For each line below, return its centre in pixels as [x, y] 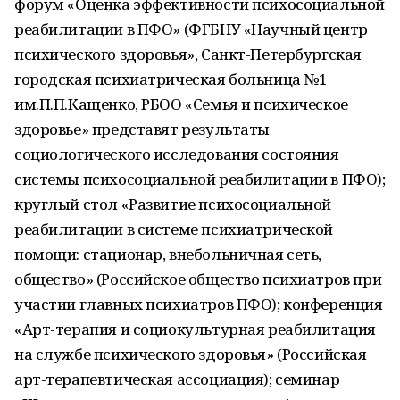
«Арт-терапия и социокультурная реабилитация [195, 329]
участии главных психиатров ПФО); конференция [199, 304]
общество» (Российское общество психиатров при [198, 279]
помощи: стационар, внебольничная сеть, [168, 254]
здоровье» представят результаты [142, 129]
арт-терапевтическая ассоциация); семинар [177, 379]
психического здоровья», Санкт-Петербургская [188, 54]
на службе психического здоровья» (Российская [191, 354]
